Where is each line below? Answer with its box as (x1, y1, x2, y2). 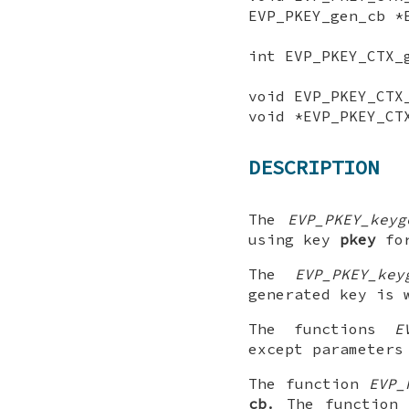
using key (248, 229, 340, 248)
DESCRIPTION (248, 154, 379, 181)
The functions (248, 319, 394, 338)
